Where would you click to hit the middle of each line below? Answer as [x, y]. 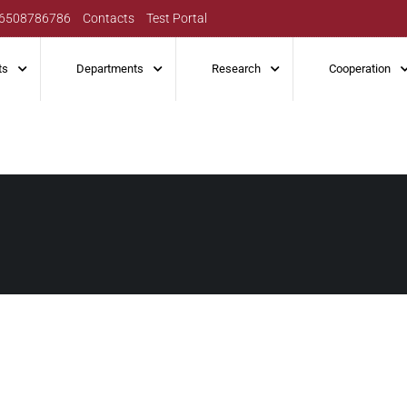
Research [236, 69]
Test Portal [177, 18]
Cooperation [360, 69]
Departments [110, 69]
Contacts [109, 18]
